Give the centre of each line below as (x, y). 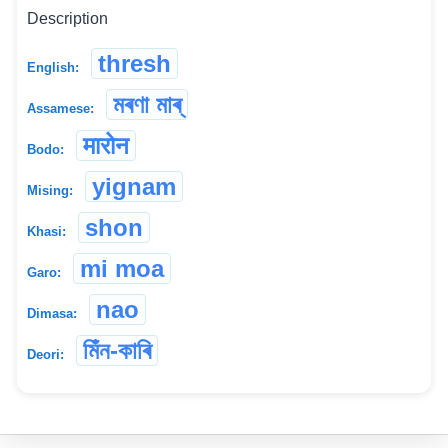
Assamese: (60, 109)
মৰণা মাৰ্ (147, 105)
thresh (134, 64)
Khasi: (46, 232)
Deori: (45, 355)
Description (67, 19)
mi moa (122, 269)
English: (53, 68)
